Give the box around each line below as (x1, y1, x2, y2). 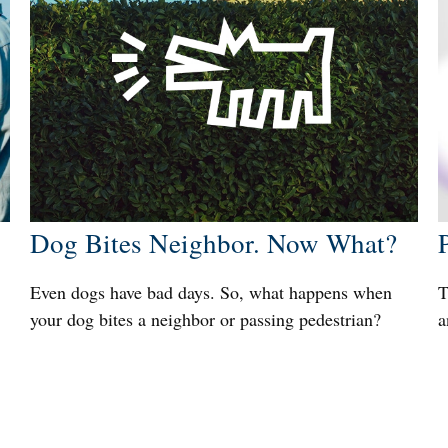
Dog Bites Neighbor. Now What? (29, 224, 397, 261)
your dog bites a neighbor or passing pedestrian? (29, 306, 381, 331)
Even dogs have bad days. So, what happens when (29, 279, 392, 304)
